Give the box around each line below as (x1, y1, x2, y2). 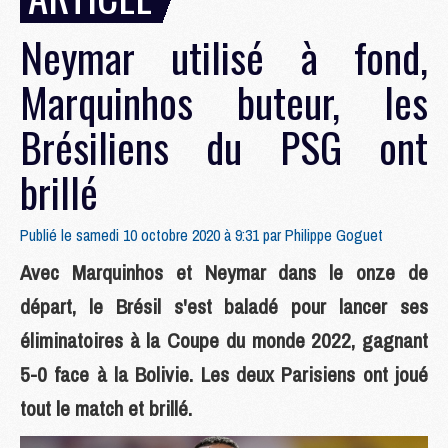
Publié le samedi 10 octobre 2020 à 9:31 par (20, 224, 285, 246)
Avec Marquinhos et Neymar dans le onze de (20, 258, 428, 287)
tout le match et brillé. (20, 394, 192, 423)
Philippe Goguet (285, 224, 383, 246)
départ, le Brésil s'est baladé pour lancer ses (20, 292, 428, 321)
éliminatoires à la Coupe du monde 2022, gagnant (20, 326, 428, 355)
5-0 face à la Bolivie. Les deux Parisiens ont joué (20, 360, 428, 389)
